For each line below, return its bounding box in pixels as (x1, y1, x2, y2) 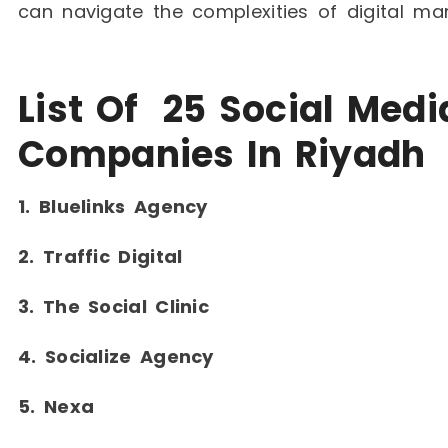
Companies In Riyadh (18, 129, 426, 181)
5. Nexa (18, 394, 95, 420)
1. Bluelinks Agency (18, 194, 208, 220)
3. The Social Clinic (18, 294, 209, 320)
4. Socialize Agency (18, 344, 214, 370)
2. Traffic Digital (18, 244, 183, 270)
